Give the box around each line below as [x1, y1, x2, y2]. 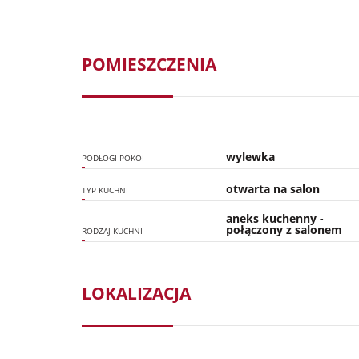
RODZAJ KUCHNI [82, 226, 143, 236]
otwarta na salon [226, 181, 321, 196]
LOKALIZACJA [82, 282, 191, 305]
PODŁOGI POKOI [82, 153, 144, 163]
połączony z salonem [226, 222, 343, 237]
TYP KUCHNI [82, 185, 128, 196]
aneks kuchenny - [226, 211, 325, 226]
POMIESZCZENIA [82, 53, 216, 75]
